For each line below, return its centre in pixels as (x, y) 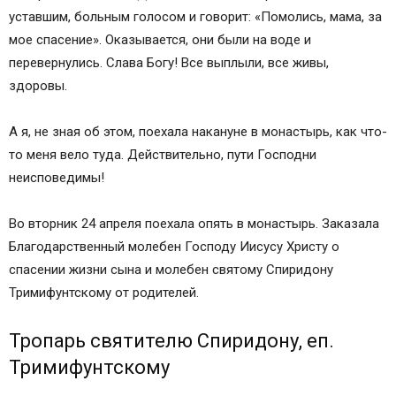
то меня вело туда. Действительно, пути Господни (163, 155)
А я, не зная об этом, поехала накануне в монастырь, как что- (198, 132)
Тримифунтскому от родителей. (104, 293)
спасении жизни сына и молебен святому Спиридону (171, 270)
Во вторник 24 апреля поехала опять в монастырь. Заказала (194, 224)
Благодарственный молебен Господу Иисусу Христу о (174, 247)
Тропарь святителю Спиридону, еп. (171, 341)
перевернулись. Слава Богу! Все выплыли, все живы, (169, 63)
